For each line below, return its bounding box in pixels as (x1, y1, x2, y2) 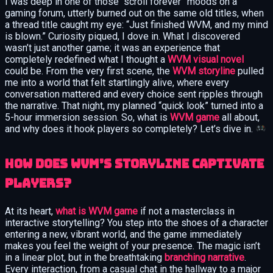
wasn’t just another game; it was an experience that (5, 41, 220, 54)
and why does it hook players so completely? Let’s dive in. (5, 122, 255, 135)
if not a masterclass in (138, 205, 235, 217)
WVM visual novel (168, 53, 244, 65)
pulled (235, 65, 264, 77)
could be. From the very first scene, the (5, 65, 172, 77)
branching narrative (165, 251, 244, 263)
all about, (219, 111, 260, 123)
